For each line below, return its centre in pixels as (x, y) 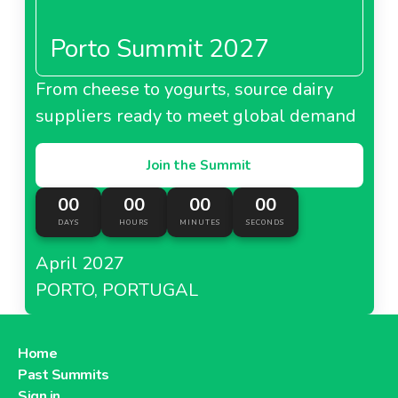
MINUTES (199, 222)
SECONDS (265, 222)
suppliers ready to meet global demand (195, 115)
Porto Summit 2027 (159, 48)
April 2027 (80, 263)
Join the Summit (199, 165)
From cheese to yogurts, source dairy (184, 89)
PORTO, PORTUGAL (116, 290)
